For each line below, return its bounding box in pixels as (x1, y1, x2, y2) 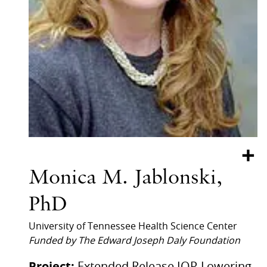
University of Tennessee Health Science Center (29, 221, 237, 231)
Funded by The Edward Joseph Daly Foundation (29, 235, 240, 246)
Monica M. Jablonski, (29, 167, 222, 190)
